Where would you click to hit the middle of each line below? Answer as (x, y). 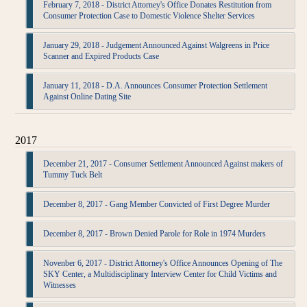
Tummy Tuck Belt (73, 175)
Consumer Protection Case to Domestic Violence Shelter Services (149, 16)
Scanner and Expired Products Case (101, 56)
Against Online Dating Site (87, 97)
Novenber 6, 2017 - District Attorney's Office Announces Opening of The (163, 263)
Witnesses (60, 285)
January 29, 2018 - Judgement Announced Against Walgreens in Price (157, 45)
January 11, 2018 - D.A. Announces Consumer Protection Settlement (156, 86)
